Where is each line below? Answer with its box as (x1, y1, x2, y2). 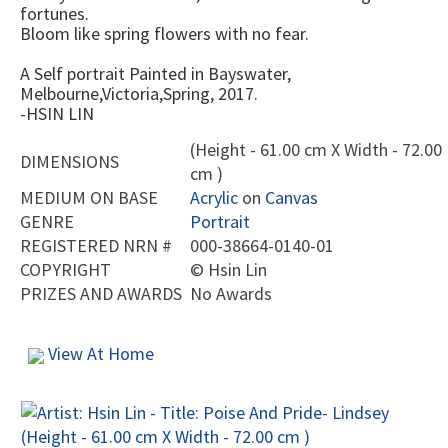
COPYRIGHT (20, 258, 111, 282)
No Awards (190, 282, 272, 306)
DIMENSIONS (20, 150, 119, 174)
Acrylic (190, 186, 238, 210)
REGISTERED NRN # (20, 234, 172, 258)
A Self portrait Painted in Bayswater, (20, 62, 291, 86)
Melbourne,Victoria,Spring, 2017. (20, 82, 258, 106)
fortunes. (20, 2, 89, 26)
